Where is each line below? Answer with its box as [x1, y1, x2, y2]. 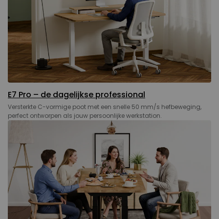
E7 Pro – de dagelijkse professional [8, 88, 145, 100]
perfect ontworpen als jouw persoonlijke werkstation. [8, 111, 162, 120]
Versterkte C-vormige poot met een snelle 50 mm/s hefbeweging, [8, 102, 201, 111]
